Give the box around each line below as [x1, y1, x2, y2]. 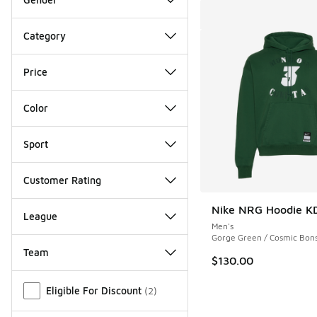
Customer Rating [23, 173, 101, 186]
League [23, 209, 57, 222]
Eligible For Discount [46, 284, 142, 296]
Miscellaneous [11, 272, 83, 285]
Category [23, 29, 66, 42]
